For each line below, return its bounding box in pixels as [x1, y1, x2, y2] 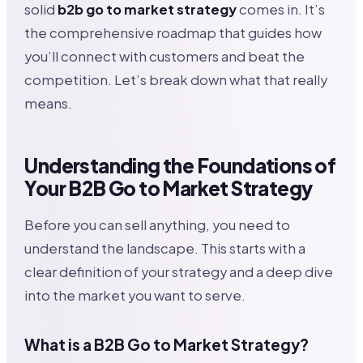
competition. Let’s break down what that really [24, 71, 328, 89]
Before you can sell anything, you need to [24, 216, 291, 233]
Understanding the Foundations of [24, 153, 336, 178]
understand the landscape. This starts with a [24, 239, 306, 257]
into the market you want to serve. [24, 286, 246, 304]
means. [24, 95, 73, 113]
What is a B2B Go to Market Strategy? [24, 334, 310, 354]
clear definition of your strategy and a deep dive [24, 263, 334, 280]
